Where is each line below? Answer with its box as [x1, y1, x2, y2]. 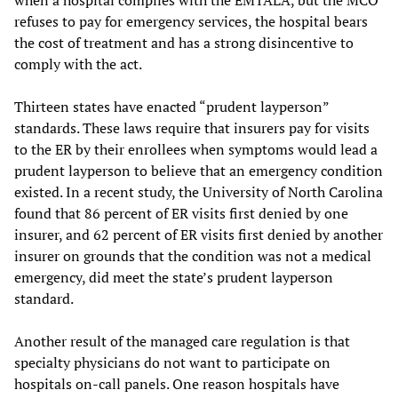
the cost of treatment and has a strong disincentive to [14, 33, 354, 53]
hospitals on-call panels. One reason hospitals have [14, 374, 339, 394]
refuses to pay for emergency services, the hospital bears [14, 12, 368, 32]
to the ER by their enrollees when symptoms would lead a [14, 139, 378, 160]
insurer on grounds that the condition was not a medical [14, 246, 371, 267]
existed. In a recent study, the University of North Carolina [14, 182, 383, 203]
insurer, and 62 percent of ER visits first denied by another [14, 225, 383, 245]
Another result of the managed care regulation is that [14, 331, 350, 352]
